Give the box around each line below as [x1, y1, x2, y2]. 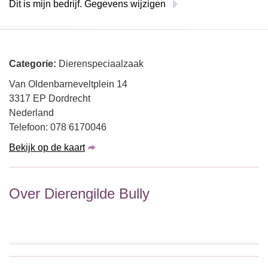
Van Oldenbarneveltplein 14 [9, 79, 127, 89]
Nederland [9, 108, 54, 118]
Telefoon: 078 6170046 [9, 122, 106, 132]
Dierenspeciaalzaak [59, 59, 144, 69]
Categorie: [9, 59, 59, 69]
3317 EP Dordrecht [9, 93, 90, 103]
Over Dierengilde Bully [9, 185, 150, 202]
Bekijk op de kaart [9, 142, 85, 153]
